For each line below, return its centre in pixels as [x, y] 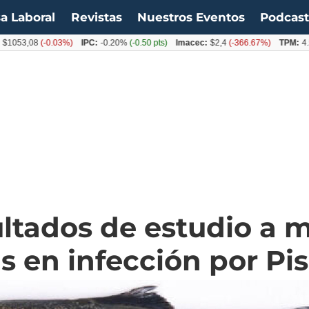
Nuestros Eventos [191, 17]
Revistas [96, 17]
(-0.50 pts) [118, 42]
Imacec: [162, 42]
